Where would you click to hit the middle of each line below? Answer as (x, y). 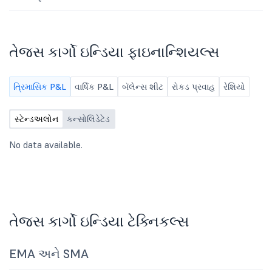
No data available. (46, 144)
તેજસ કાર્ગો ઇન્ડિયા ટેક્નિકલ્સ (99, 221)
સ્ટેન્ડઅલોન (36, 119)
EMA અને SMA (49, 254)
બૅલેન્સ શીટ (143, 87)
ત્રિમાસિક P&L (40, 87)
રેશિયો (234, 87)
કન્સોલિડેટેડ (88, 119)
